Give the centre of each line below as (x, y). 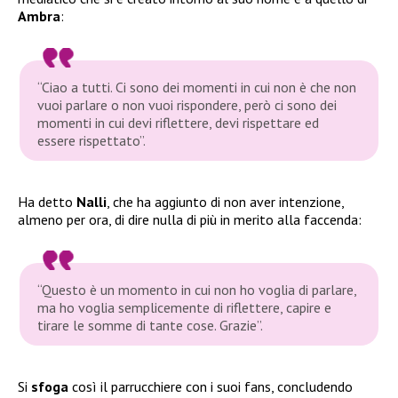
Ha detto (47, 201)
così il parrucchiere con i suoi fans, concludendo (211, 386)
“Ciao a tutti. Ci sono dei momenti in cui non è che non (197, 87)
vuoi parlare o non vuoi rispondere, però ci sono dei (187, 104)
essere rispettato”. (92, 140)
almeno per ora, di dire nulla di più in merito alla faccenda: (190, 219)
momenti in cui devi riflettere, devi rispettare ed (179, 122)
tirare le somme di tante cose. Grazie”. (151, 325)
